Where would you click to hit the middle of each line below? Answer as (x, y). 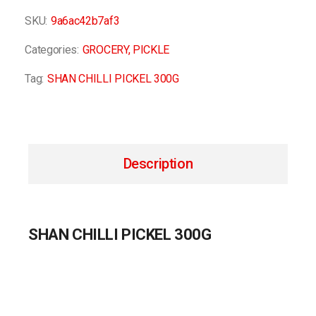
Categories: (52, 49)
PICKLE (151, 49)
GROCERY (105, 49)
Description (158, 163)
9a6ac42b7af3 (85, 20)
